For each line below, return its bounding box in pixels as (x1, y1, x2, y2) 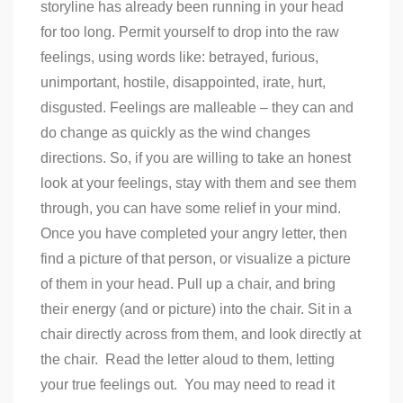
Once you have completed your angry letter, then (40, 225, 347, 241)
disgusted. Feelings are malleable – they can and (40, 99, 354, 115)
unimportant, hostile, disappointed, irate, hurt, (40, 74, 326, 90)
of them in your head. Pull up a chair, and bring (40, 275, 336, 291)
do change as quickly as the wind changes (40, 124, 310, 140)
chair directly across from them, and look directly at (40, 326, 361, 342)
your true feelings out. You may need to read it (40, 376, 335, 392)
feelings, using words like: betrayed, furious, (40, 49, 318, 65)
